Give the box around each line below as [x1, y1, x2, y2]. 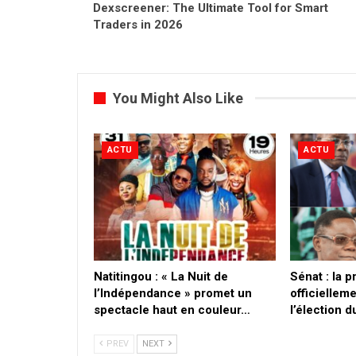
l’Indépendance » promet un [94, 286, 252, 301]
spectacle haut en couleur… [94, 303, 250, 318]
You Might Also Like [113, 89, 243, 106]
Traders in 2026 [93, 17, 183, 32]
